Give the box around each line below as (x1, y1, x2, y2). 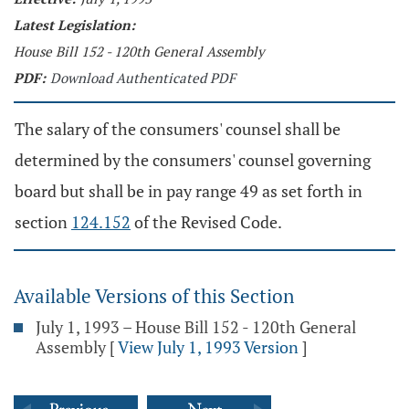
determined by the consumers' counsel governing (15, 149, 371, 171)
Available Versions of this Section (14, 283, 294, 309)
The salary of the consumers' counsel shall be (15, 118, 341, 140)
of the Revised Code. (131, 211, 282, 233)
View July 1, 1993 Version (118, 336, 299, 358)
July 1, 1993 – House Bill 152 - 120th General (36, 316, 356, 338)
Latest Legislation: (14, 16, 135, 34)
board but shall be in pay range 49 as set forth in (15, 180, 362, 202)
